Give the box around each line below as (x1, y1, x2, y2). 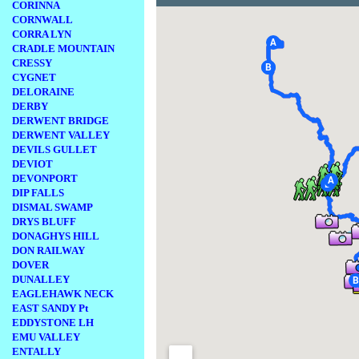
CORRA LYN (12, 28, 71, 40)
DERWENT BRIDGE (12, 115, 109, 127)
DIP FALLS (12, 187, 64, 199)
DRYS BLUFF (12, 216, 76, 228)
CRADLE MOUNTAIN (12, 42, 115, 54)
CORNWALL (12, 14, 73, 26)
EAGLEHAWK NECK (12, 288, 114, 300)
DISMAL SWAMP (12, 201, 93, 213)
